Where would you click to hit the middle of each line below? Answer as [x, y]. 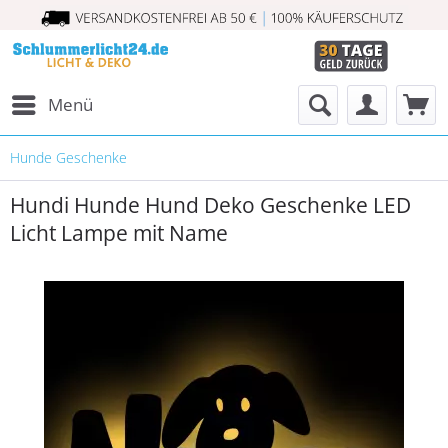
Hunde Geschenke [68, 157]
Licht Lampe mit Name [119, 233]
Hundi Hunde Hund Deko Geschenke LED [210, 205]
